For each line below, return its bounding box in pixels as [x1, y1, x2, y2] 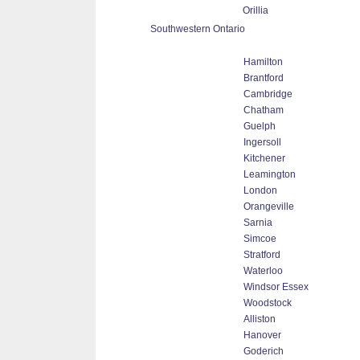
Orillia [243, 5, 268, 16]
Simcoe [243, 233, 276, 244]
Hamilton [243, 56, 283, 67]
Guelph [243, 121, 276, 132]
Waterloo [243, 265, 283, 276]
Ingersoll [243, 137, 281, 148]
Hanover [243, 329, 281, 341]
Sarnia [243, 217, 272, 228]
